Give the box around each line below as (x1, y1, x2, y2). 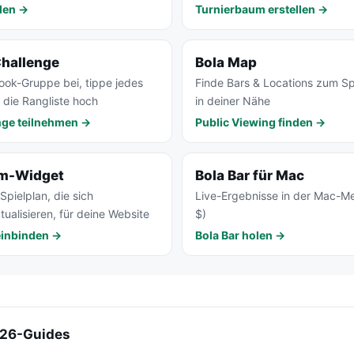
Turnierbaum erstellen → (195, 2, 328, 17)
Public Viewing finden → (195, 115, 326, 130)
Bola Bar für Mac (195, 168, 304, 184)
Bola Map (195, 55, 257, 71)
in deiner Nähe (195, 94, 270, 108)
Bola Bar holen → (195, 228, 285, 243)
